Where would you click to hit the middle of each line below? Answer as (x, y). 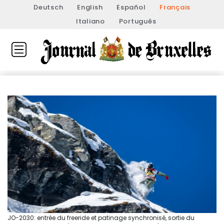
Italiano (90, 21)
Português (137, 21)
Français (175, 7)
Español (131, 7)
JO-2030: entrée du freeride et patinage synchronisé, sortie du (101, 218)
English (90, 7)
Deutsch (48, 7)
